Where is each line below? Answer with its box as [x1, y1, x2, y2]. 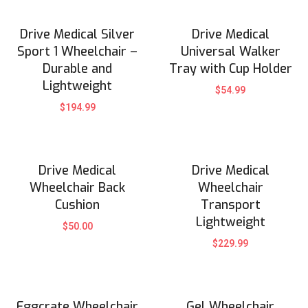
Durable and [43, 60, 113, 77]
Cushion [55, 196, 100, 213]
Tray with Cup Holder [168, 60, 292, 77]
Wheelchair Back [30, 179, 126, 196]
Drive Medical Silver [20, 25, 135, 43]
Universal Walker [180, 43, 280, 60]
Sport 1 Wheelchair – [17, 43, 138, 60]
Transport [200, 196, 261, 213]
